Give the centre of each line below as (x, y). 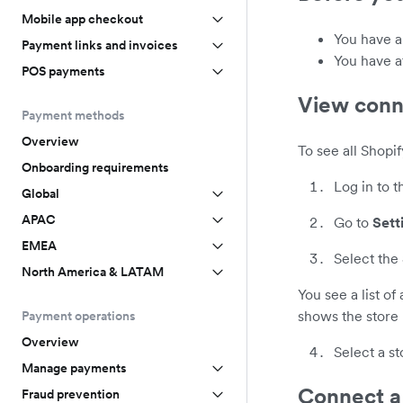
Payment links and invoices (100, 45)
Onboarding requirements (95, 167)
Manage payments (74, 368)
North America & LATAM (93, 272)
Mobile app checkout (82, 19)
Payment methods (73, 115)
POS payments (63, 71)
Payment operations (79, 316)
